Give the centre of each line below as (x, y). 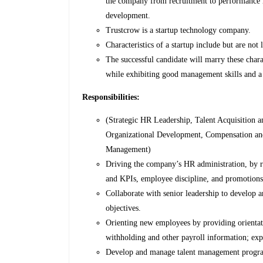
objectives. (124, 208)
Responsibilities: (111, 97)
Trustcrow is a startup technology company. (178, 31)
